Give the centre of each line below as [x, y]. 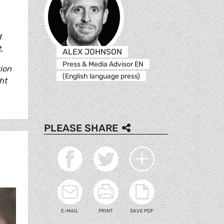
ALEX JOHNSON [92, 51]
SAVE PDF [142, 211]
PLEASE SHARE [81, 128]
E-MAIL [70, 211]
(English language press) [101, 76]
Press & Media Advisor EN [103, 64]
